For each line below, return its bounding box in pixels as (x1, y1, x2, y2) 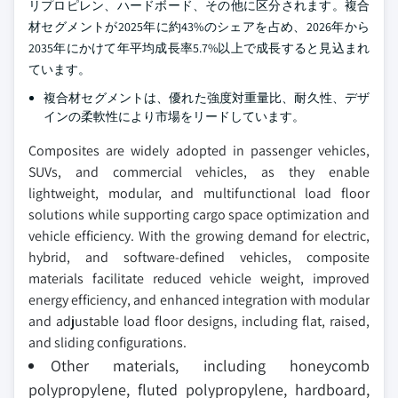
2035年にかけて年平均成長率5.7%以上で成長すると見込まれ (28, 39, 370, 56)
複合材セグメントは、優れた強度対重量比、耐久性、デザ (44, 89, 370, 106)
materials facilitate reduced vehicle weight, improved (28, 268, 370, 288)
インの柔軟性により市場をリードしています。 (44, 107, 305, 124)
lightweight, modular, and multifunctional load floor (28, 183, 370, 203)
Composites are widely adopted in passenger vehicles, (28, 140, 370, 160)
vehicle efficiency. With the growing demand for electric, (28, 226, 370, 245)
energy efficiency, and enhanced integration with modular (28, 290, 370, 309)
